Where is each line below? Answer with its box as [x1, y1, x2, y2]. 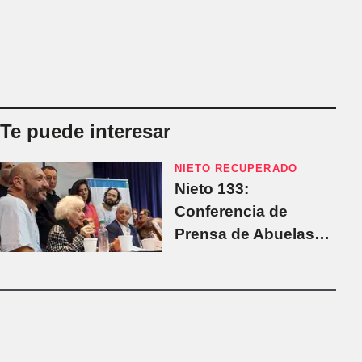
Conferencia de [175, 202, 288, 220]
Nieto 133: [175, 179, 249, 197]
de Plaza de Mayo [175, 247, 305, 265]
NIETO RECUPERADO [175, 162, 297, 175]
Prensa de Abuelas [175, 225, 314, 242]
